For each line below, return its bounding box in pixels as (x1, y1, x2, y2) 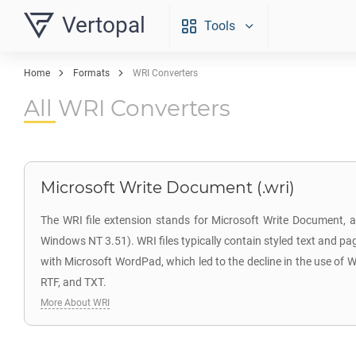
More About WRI (41, 297, 110, 308)
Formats (73, 68, 110, 79)
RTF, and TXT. (41, 276, 106, 288)
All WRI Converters (24, 95, 230, 122)
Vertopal (62, 12, 145, 38)
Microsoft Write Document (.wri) (41, 178, 295, 197)
